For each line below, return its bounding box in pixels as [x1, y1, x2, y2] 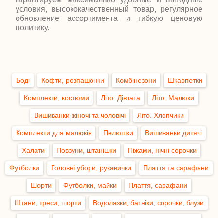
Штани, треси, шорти [14, 199, 81, 207]
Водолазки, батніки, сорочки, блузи [92, 199, 204, 207]
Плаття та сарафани [143, 164, 209, 172]
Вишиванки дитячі [145, 129, 202, 137]
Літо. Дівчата [101, 94, 140, 102]
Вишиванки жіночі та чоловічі [34, 111, 126, 119]
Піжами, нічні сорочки [127, 146, 197, 154]
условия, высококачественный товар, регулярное [16, 5, 202, 13]
